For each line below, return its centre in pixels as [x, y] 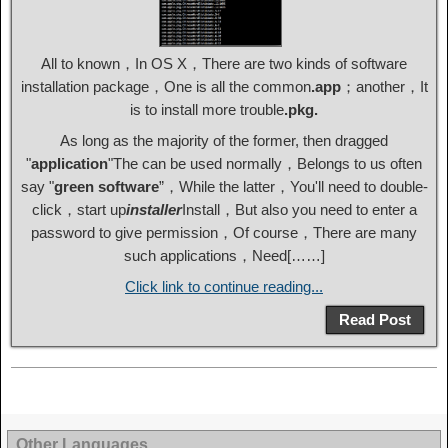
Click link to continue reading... [224, 287]
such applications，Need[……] [224, 256]
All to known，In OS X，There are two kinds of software [224, 64]
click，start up [78, 210]
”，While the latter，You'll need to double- [293, 187]
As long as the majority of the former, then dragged [224, 141]
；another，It [384, 87]
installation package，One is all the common [165, 87]
